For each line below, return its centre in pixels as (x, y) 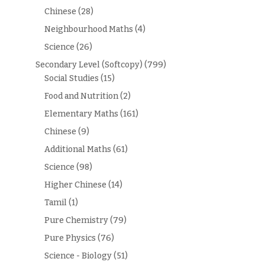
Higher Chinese (75, 185)
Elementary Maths (81, 114)
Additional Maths (77, 149)
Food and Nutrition (81, 96)
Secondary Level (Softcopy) (89, 64)
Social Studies (71, 78)
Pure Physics (70, 238)
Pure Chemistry (76, 220)
